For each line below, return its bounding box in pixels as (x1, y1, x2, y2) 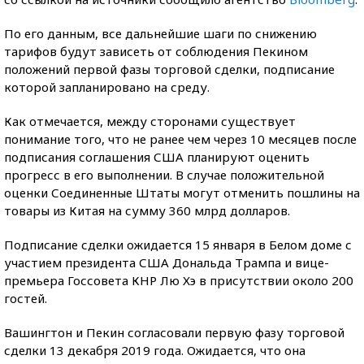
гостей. (4, 290, 47, 306)
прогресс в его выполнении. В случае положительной (4, 167, 324, 183)
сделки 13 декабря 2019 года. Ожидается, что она (4, 342, 305, 358)
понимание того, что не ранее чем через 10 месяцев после (4, 131, 357, 147)
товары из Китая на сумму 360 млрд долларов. (4, 202, 290, 219)
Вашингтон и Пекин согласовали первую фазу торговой (4, 324, 344, 340)
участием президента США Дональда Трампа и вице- (4, 254, 329, 271)
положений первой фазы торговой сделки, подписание (4, 61, 335, 77)
